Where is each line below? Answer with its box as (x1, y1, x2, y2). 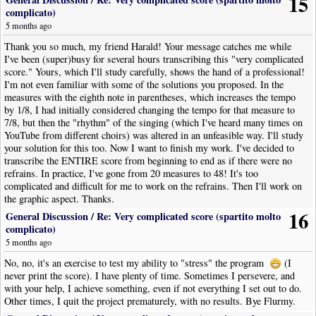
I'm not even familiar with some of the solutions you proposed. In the (4, 78, 284, 92)
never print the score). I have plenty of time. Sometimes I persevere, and (4, 269, 296, 283)
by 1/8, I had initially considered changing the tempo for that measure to (4, 103, 296, 117)
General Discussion (6, 209, 89, 224)
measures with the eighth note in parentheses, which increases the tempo (4, 90, 296, 104)
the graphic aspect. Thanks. (4, 192, 115, 206)
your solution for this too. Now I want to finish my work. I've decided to (4, 141, 295, 155)
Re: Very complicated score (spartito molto (97, 209, 281, 224)
